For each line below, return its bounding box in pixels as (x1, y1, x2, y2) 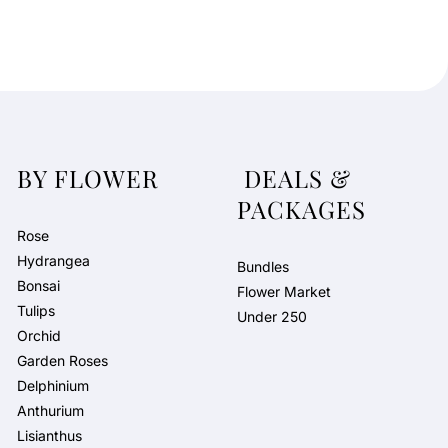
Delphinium (16, 377, 89, 395)
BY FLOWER (16, 162, 166, 195)
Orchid (16, 327, 61, 345)
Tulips (16, 302, 55, 320)
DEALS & (237, 162, 352, 195)
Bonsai (16, 277, 60, 295)
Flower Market (237, 283, 332, 301)
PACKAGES (237, 193, 374, 226)
